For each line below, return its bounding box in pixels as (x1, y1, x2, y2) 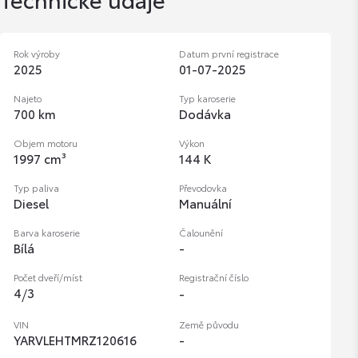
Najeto (13, 90, 42, 105)
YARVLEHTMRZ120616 (13, 330, 137, 348)
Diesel (13, 193, 49, 212)
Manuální (178, 193, 232, 212)
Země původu (178, 316, 239, 331)
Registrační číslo (178, 269, 249, 284)
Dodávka (178, 104, 231, 122)
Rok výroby (13, 46, 60, 60)
